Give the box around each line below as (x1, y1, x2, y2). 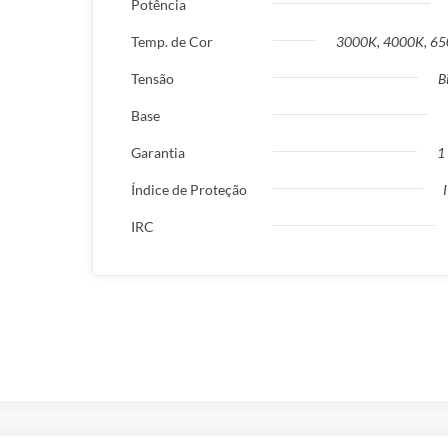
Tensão (131, 69, 174, 87)
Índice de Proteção (131, 180, 247, 198)
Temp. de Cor (131, 32, 213, 50)
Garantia (131, 143, 185, 161)
